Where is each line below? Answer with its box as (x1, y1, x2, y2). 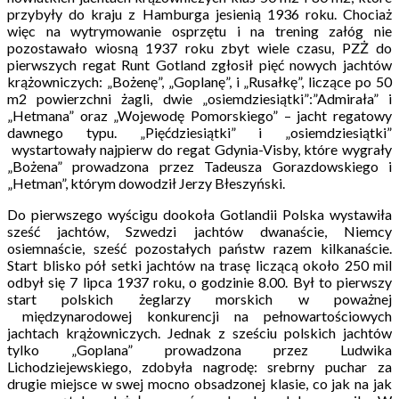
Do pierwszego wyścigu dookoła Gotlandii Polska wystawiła (7, 205, 392, 223)
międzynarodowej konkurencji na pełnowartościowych (7, 306, 392, 324)
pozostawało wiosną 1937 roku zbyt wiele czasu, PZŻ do (7, 38, 392, 56)
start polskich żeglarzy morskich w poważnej (7, 289, 392, 307)
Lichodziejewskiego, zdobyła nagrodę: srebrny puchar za (7, 357, 392, 375)
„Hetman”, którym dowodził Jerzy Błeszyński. (7, 174, 285, 191)
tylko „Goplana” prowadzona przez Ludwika (7, 340, 392, 358)
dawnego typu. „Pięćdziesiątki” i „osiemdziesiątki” (7, 123, 392, 141)
